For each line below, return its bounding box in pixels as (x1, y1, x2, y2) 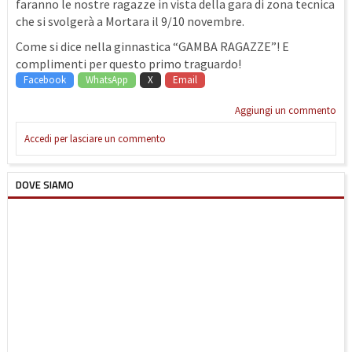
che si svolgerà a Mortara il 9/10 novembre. (16, 13, 244, 29)
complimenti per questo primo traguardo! (16, 56, 241, 71)
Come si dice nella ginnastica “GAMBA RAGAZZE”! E (16, 38, 289, 54)
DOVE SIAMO (16, 177, 74, 192)
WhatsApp (86, 73, 128, 86)
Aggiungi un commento (235, 104, 336, 117)
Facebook (24, 73, 66, 86)
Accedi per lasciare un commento (24, 132, 166, 145)
